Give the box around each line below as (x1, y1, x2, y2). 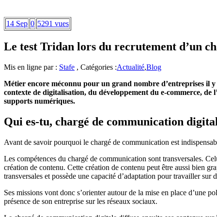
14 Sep (6, 19, 28, 28)
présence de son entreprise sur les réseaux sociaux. (4, 197, 157, 205)
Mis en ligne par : (4, 62, 57, 71)
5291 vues (37, 19, 69, 28)
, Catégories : (75, 62, 117, 71)
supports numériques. (4, 96, 75, 105)
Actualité (117, 62, 144, 71)
